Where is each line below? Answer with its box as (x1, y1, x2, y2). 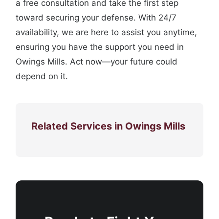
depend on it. (16, 71, 68, 81)
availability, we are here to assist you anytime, (16, 27, 197, 37)
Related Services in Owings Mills (31, 120, 185, 132)
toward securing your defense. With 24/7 (16, 13, 176, 22)
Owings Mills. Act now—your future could (16, 57, 177, 66)
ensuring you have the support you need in (16, 42, 184, 52)
